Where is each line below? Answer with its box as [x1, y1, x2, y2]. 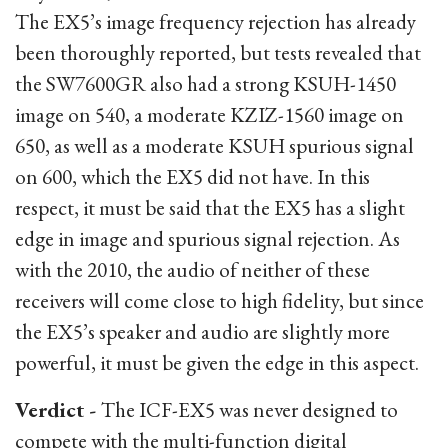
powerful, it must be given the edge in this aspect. [15, 349, 419, 376]
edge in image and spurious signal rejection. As [15, 225, 400, 252]
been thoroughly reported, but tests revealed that [15, 39, 421, 66]
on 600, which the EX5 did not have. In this [15, 163, 370, 190]
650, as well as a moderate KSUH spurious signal [15, 132, 414, 159]
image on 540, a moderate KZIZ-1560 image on [15, 101, 404, 128]
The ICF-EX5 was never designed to [101, 396, 398, 423]
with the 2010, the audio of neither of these [15, 256, 370, 283]
